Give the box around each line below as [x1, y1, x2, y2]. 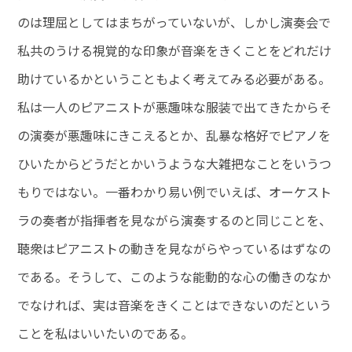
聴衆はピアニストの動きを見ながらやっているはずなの [17, 239, 332, 258]
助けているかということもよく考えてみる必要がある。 [17, 69, 332, 89]
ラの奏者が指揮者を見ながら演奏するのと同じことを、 [17, 211, 332, 230]
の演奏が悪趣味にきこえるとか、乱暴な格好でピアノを [17, 126, 332, 145]
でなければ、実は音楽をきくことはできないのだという [17, 295, 332, 315]
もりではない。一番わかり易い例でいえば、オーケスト [17, 182, 332, 202]
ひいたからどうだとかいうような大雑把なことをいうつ [17, 154, 332, 174]
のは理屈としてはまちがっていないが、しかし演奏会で [17, 13, 332, 32]
